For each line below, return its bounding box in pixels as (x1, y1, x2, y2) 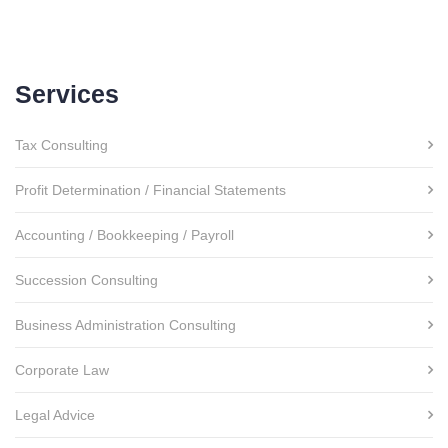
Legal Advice (15, 407, 95, 423)
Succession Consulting (15, 272, 158, 288)
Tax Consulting (15, 137, 108, 153)
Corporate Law (15, 362, 109, 378)
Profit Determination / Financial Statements (15, 182, 286, 198)
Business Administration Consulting (15, 317, 236, 333)
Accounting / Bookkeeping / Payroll (15, 227, 234, 243)
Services (15, 80, 119, 108)
